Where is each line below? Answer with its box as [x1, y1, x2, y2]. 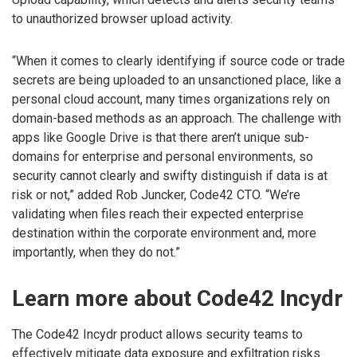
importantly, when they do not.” [12, 245, 180, 261]
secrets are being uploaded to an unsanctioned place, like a [12, 73, 341, 88]
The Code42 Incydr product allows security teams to [12, 327, 303, 343]
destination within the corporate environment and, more [12, 226, 316, 241]
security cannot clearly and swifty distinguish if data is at [12, 168, 328, 184]
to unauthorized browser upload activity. [12, 11, 233, 27]
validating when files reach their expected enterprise [12, 206, 304, 222]
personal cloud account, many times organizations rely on [12, 92, 330, 108]
